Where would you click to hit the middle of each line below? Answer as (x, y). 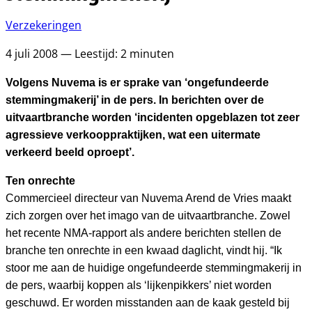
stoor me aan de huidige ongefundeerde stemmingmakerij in (154, 268)
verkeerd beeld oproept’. (70, 152)
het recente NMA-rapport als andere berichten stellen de (143, 233)
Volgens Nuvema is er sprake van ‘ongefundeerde (137, 83)
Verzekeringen (44, 25)
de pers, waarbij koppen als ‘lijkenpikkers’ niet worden (139, 285)
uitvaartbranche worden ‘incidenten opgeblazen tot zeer (153, 117)
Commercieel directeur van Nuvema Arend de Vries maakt (148, 198)
